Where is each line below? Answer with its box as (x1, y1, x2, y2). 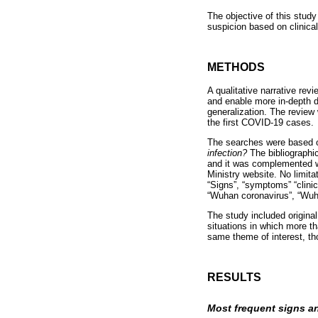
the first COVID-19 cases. (207, 116, 314, 128)
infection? (207, 148, 247, 159)
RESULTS (207, 270, 261, 284)
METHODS (207, 60, 265, 73)
